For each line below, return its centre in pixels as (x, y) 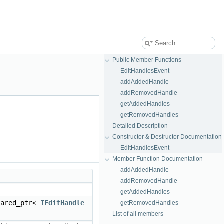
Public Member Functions (147, 60)
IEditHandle (62, 203)
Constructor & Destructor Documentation (167, 137)
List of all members (138, 214)
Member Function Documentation (158, 159)
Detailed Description (140, 126)
